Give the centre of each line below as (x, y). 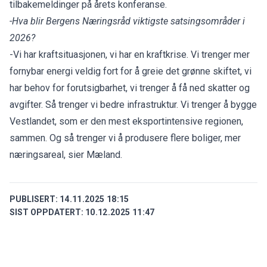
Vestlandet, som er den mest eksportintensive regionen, (126, 121)
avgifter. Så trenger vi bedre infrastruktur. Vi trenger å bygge (133, 104)
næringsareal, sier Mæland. (66, 154)
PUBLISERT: (34, 199)
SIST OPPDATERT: (46, 212)
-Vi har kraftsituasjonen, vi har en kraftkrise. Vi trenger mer (130, 54)
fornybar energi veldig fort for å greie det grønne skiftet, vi (131, 71)
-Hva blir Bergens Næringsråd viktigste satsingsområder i (127, 21)
